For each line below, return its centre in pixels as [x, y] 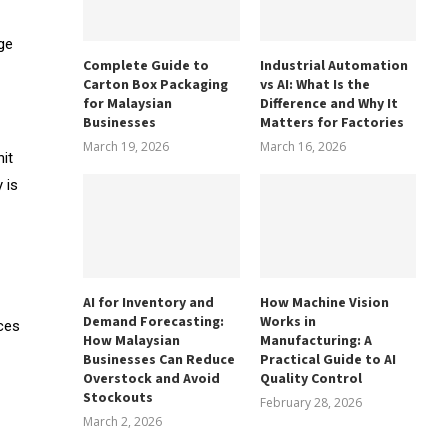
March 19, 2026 [126, 146]
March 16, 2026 [302, 146]
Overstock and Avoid [152, 378]
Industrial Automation [333, 65]
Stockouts [118, 397]
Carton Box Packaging [156, 84]
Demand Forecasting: [154, 321]
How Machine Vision [324, 302]
